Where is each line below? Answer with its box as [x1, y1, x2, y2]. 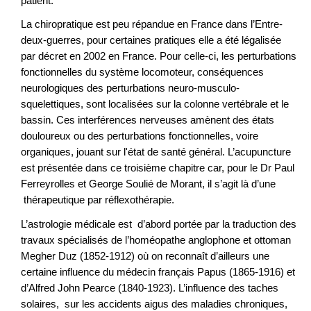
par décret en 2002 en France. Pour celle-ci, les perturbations [21, 50, 296, 62]
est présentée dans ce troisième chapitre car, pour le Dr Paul [21, 162, 294, 174]
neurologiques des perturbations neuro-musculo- [21, 82, 239, 94]
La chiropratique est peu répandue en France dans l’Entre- [21, 18, 283, 31]
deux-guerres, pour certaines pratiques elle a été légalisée [21, 34, 281, 47]
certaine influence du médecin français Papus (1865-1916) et [21, 265, 295, 278]
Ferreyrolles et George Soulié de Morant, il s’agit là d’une [21, 178, 276, 190]
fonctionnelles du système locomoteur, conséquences [21, 66, 264, 78]
